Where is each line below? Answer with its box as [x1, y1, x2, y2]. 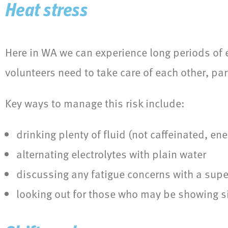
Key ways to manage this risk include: [5, 95, 185, 112]
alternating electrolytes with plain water [16, 146, 206, 163]
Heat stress [5, 2, 88, 21]
